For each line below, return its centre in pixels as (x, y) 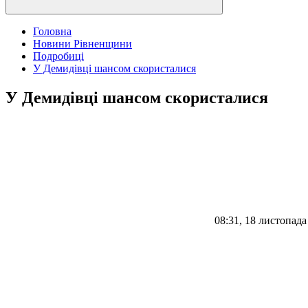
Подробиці (58, 56)
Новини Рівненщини (82, 44)
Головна (52, 31)
